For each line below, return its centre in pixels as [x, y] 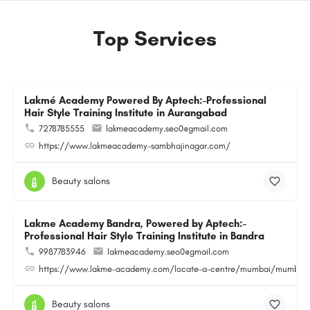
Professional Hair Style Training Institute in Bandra [144, 236]
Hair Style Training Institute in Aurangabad [126, 113]
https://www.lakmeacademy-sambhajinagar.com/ [135, 146]
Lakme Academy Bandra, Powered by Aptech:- [135, 224]
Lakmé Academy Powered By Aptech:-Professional [145, 100]
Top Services [155, 38]
